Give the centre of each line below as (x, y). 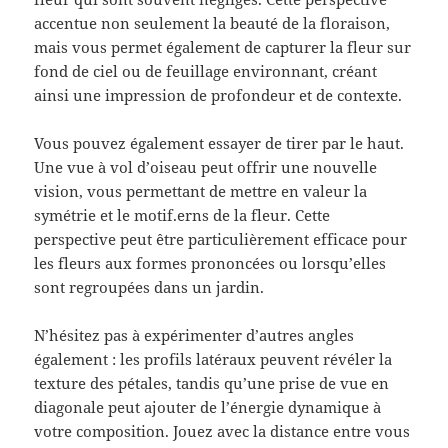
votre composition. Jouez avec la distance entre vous (222, 431)
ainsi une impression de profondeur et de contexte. (218, 95)
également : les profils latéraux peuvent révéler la (213, 359)
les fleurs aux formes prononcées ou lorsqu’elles (210, 263)
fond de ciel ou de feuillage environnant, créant (206, 71)
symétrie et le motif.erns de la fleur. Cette (182, 215)
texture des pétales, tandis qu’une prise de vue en (212, 383)
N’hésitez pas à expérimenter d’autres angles (194, 335)
